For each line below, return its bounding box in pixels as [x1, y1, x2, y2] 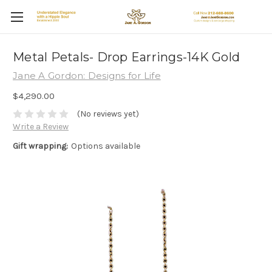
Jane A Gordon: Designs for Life [13, 70, 161, 81]
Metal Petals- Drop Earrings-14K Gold [13, 50, 240, 65]
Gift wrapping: [13, 141, 68, 152]
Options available [70, 141, 140, 152]
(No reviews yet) [76, 109, 139, 120]
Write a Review [13, 121, 69, 132]
